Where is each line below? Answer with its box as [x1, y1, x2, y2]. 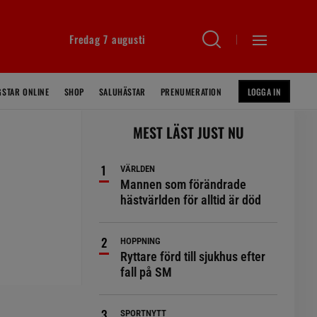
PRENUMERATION [160, 86, 222, 98]
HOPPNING [120, 236, 161, 246]
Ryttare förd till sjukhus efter [120, 249, 266, 264]
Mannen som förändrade [120, 177, 247, 192]
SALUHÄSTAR [98, 86, 146, 98]
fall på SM [120, 265, 173, 279]
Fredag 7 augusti [69, 31, 146, 47]
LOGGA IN [247, 86, 281, 98]
